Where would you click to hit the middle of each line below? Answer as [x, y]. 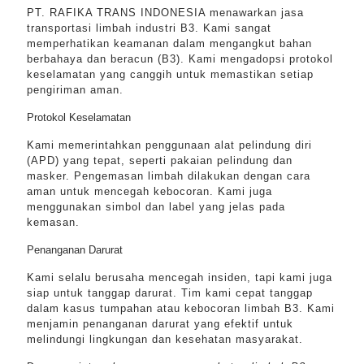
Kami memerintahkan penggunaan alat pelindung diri [169, 145]
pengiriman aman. [75, 90]
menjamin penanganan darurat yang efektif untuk [160, 324]
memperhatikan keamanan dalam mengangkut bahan [169, 43]
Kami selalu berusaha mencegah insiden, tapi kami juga [180, 277]
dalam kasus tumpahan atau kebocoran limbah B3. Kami [181, 308]
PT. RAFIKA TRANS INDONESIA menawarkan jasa [165, 13]
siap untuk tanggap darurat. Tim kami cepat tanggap [170, 293]
